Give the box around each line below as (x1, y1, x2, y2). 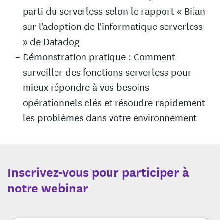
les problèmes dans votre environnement (23, 110, 197, 124)
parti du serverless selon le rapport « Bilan (23, 3, 205, 18)
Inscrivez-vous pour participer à (7, 163, 189, 180)
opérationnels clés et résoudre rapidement (23, 94, 205, 109)
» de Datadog (23, 33, 80, 48)
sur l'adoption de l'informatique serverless (23, 18, 203, 33)
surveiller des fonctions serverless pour (23, 64, 192, 79)
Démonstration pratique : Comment (23, 49, 175, 63)
